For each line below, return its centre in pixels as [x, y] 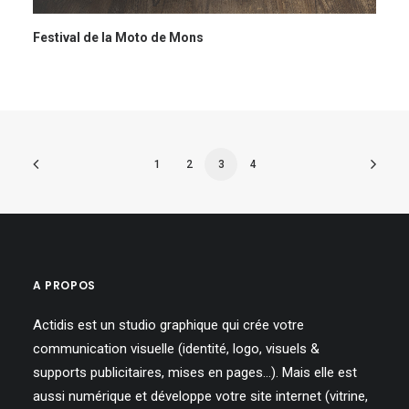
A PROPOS [64, 285]
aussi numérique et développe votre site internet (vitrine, [200, 396]
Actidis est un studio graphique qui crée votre [168, 325]
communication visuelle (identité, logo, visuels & [176, 349]
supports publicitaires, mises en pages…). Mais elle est [195, 372]
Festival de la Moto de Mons [118, 38]
